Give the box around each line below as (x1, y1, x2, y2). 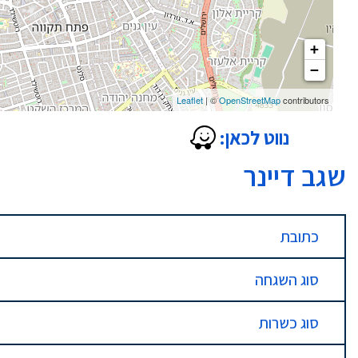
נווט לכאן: (220, 124, 289, 150)
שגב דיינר (243, 157, 346, 194)
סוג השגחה (255, 269, 319, 290)
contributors (280, 93, 329, 106)
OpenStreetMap (219, 93, 280, 106)
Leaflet (177, 93, 203, 106)
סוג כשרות (259, 312, 319, 333)
